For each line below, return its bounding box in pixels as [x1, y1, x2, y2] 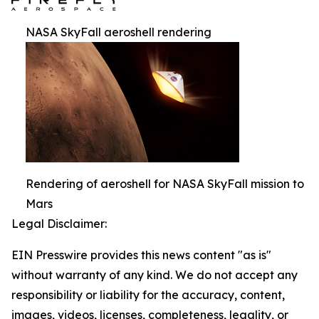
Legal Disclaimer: [11, 216, 107, 231]
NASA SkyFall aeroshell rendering [26, 25, 211, 39]
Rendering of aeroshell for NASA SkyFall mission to [26, 177, 304, 191]
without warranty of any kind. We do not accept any [11, 268, 298, 282]
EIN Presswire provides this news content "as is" [11, 248, 271, 262]
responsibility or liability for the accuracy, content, [11, 288, 285, 302]
